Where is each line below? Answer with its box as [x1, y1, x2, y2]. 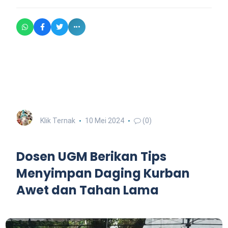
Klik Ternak [40, 116, 75, 125]
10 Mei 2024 [84, 116, 124, 125]
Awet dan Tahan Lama [16, 181, 159, 198]
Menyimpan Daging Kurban [16, 164, 190, 182]
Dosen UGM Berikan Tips [16, 148, 166, 165]
